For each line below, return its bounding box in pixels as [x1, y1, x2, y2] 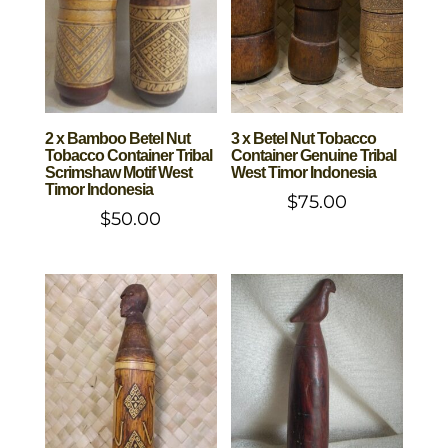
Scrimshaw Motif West [44, 164, 192, 182]
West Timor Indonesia [231, 164, 377, 182]
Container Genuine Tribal [231, 147, 397, 165]
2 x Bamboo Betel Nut [44, 130, 190, 148]
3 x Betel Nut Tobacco [231, 130, 377, 148]
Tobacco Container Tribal [44, 147, 212, 165]
